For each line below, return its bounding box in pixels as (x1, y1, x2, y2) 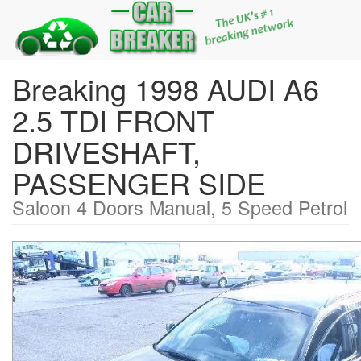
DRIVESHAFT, (12, 131, 201, 172)
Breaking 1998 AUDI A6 (12, 68, 319, 109)
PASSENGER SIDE (12, 162, 266, 203)
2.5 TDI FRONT (12, 99, 214, 140)
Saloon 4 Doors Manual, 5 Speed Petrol (12, 193, 347, 221)
